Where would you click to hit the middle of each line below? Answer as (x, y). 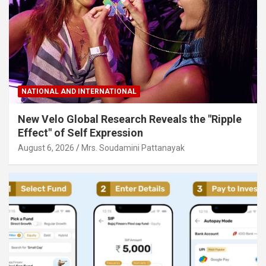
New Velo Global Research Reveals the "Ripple (130, 119)
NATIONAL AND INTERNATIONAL (79, 92)
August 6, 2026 (46, 148)
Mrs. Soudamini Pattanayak (133, 148)
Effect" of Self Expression (80, 133)
